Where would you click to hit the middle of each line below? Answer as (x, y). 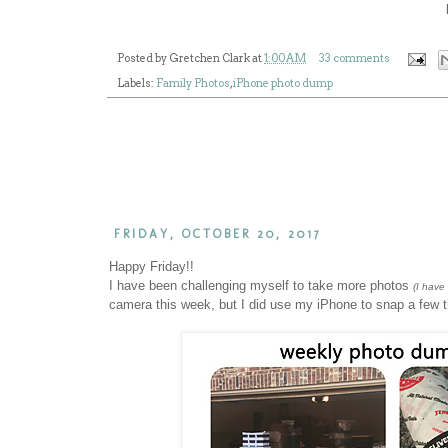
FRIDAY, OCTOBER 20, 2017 (217, 233)
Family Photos (193, 83)
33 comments (354, 59)
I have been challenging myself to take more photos (261, 285)
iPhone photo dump (283, 83)
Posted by (143, 59)
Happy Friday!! (151, 266)
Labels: (136, 83)
